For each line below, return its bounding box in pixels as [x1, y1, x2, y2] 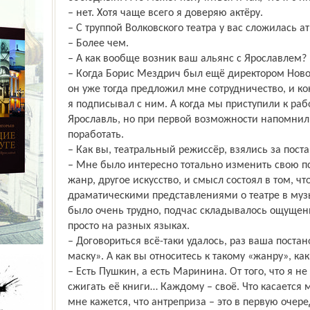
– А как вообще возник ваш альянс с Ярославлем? [67, 53, 307, 64]
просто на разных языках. [67, 221, 190, 232]
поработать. [67, 129, 124, 140]
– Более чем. [67, 38, 129, 49]
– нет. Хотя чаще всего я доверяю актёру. [67, 8, 263, 19]
